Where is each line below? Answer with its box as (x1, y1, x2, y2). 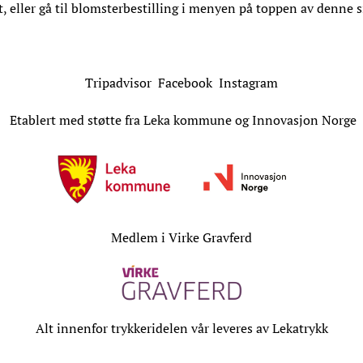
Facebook (158, 74, 219, 92)
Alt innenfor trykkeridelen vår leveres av (35, 319, 272, 338)
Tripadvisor (85, 74, 152, 92)
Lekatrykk (271, 319, 328, 338)
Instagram (219, 74, 278, 92)
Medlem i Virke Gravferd (111, 228, 252, 247)
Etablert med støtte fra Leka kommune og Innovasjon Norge (6, 111, 357, 130)
